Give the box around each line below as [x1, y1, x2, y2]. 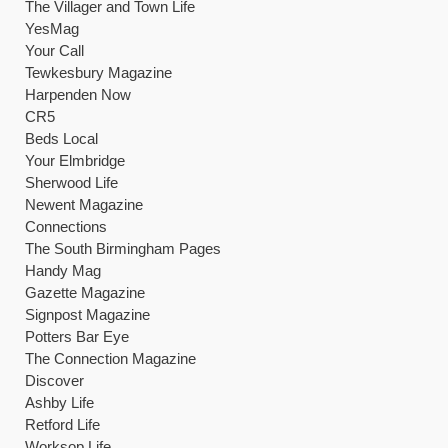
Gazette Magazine [25, 284, 145, 301]
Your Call [25, 42, 84, 59]
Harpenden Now [25, 86, 131, 103]
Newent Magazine [25, 196, 143, 213]
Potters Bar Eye [25, 328, 129, 345]
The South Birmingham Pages [25, 240, 221, 257]
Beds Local [25, 130, 98, 147]
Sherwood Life [25, 174, 118, 191]
